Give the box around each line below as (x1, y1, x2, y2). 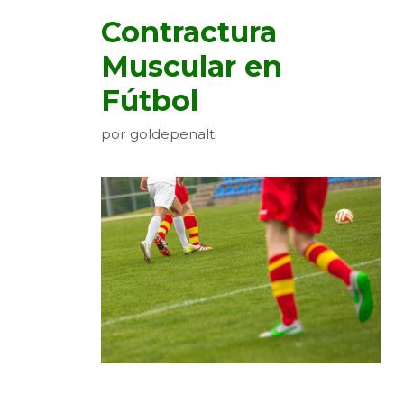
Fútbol (101, 82, 198, 118)
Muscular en (101, 48, 282, 84)
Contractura (101, 14, 277, 50)
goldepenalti (130, 125, 217, 143)
